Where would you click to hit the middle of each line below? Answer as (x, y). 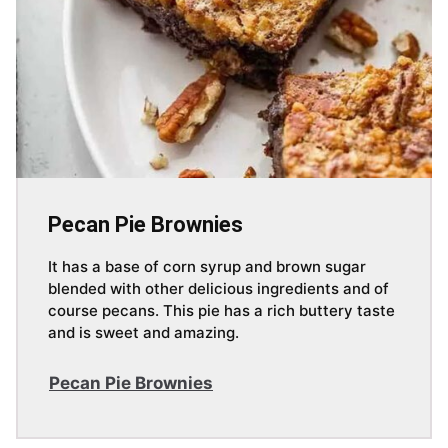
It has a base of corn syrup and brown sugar (207, 267)
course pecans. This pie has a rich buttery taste (221, 311)
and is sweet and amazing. (143, 333)
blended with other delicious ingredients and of (218, 289)
